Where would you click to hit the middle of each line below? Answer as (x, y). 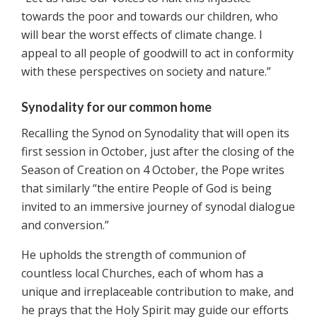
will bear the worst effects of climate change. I (142, 35)
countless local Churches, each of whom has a (142, 273)
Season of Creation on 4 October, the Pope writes (153, 170)
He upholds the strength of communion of (134, 255)
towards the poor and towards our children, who (150, 17)
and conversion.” (65, 225)
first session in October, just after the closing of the (158, 152)
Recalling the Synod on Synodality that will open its (155, 133)
